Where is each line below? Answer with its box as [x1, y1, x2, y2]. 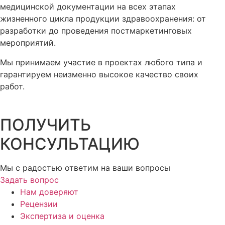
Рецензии [20, 199, 58, 209]
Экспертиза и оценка [20, 211, 104, 221]
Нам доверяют [20, 187, 78, 197]
